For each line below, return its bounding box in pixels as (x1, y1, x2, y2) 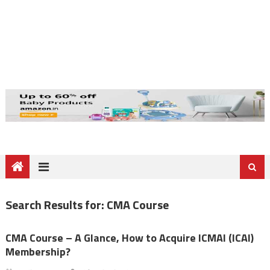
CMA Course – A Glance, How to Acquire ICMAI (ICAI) (5, 229, 254, 246)
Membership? (5, 243, 71, 260)
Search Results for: (5, 195, 107, 214)
